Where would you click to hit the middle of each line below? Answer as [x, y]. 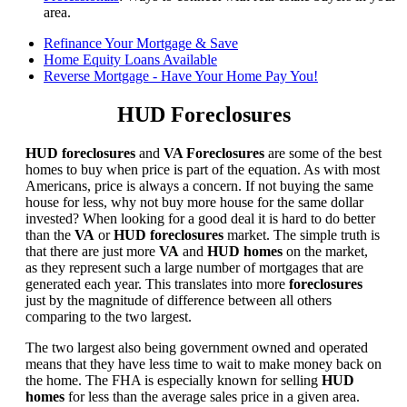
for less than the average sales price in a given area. [212, 397]
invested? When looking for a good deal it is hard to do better [200, 219]
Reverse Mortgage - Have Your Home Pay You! [181, 76]
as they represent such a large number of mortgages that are [194, 268]
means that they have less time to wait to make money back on [203, 364]
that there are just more [92, 252]
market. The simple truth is [302, 235]
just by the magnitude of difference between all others [179, 301]
